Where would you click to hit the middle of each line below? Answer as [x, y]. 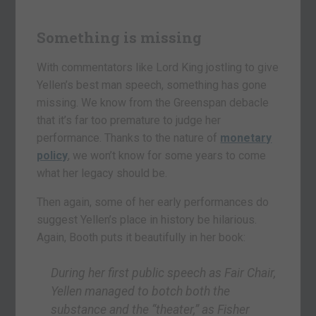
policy [53, 156]
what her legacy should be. [102, 174]
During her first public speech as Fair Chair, [164, 273]
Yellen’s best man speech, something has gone [152, 85]
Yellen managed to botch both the [141, 292]
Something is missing [120, 38]
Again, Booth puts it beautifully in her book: [141, 238]
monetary [246, 138]
